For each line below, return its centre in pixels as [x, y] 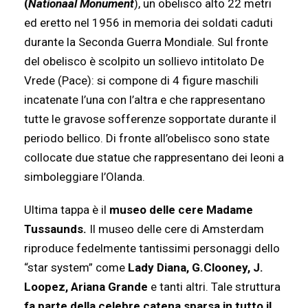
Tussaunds [54, 229]
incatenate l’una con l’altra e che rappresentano [145, 100]
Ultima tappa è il [67, 210]
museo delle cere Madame [181, 210]
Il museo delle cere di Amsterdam [175, 229]
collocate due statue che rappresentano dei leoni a [154, 158]
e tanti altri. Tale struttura [216, 287]
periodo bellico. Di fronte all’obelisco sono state [147, 139]
